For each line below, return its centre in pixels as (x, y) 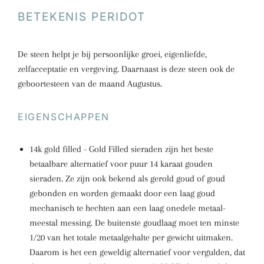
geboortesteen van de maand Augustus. (90, 84)
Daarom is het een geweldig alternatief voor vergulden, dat (137, 252)
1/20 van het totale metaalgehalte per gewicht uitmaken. (131, 237)
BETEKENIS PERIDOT (82, 17)
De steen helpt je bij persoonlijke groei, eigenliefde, (112, 54)
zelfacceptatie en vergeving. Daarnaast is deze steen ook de (126, 69)
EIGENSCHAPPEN (64, 117)
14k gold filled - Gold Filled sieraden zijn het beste (121, 149)
